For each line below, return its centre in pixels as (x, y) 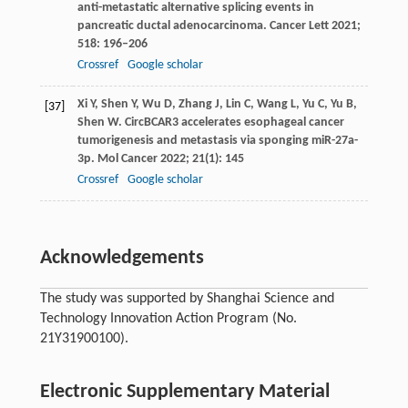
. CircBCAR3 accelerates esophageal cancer (231, 122)
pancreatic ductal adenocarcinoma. (173, 25)
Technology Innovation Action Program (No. (168, 318)
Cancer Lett (299, 25)
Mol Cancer (127, 158)
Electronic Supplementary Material (184, 392)
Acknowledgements (122, 258)
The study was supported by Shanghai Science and (187, 298)
